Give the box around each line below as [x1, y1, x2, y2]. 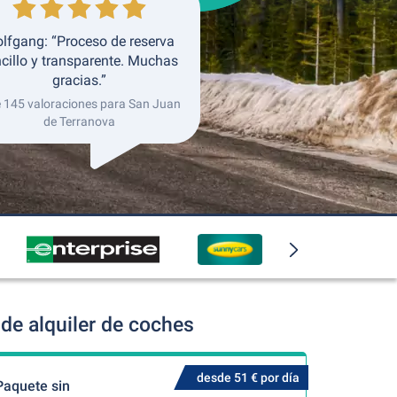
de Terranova [43, 114, 115, 128]
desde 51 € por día [196, 370, 300, 385]
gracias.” [51, 72, 106, 89]
